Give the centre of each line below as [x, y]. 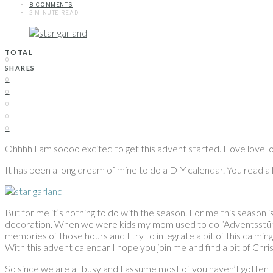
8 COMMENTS [51, 5]
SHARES [20, 68]
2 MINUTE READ [54, 13]
